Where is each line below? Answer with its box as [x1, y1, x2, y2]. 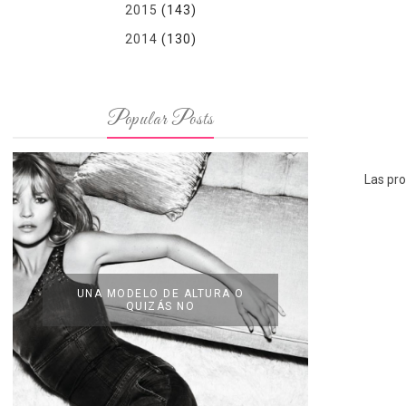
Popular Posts [106, 107, 215, 132]
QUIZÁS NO [125, 300, 196, 313]
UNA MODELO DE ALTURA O [76, 287, 245, 300]
